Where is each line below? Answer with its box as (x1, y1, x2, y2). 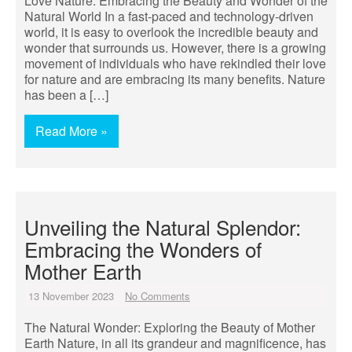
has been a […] (24, 86, 108, 104)
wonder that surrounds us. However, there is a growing (24, 38, 326, 57)
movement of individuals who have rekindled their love (24, 54, 326, 72)
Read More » (35, 122, 108, 140)
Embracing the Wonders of (24, 234, 262, 263)
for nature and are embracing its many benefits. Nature (24, 70, 325, 88)
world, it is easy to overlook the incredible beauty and (24, 23, 318, 41)
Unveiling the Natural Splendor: (24, 212, 301, 241)
